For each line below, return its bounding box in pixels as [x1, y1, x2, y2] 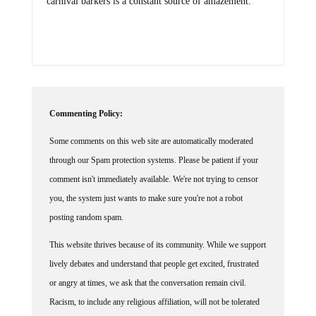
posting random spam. [49, 212, 123, 223]
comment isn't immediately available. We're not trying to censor [49, 174, 258, 185]
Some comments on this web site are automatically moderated [49, 136, 253, 147]
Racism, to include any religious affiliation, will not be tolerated [49, 297, 260, 308]
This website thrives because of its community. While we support [49, 240, 266, 250]
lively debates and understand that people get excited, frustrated [49, 259, 259, 269]
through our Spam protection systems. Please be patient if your [49, 155, 258, 166]
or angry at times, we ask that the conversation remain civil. [49, 278, 246, 288]
